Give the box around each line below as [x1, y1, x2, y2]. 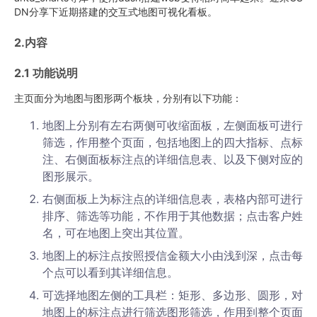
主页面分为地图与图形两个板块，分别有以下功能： [14, 92, 242, 104]
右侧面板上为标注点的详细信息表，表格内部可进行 [42, 192, 303, 206]
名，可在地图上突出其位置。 [42, 226, 190, 240]
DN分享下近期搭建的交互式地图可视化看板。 [14, 6, 217, 18]
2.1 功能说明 [14, 66, 78, 80]
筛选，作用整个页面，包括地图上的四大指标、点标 [42, 135, 303, 149]
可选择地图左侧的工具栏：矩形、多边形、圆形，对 [42, 288, 303, 302]
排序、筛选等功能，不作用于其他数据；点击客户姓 [42, 209, 303, 223]
